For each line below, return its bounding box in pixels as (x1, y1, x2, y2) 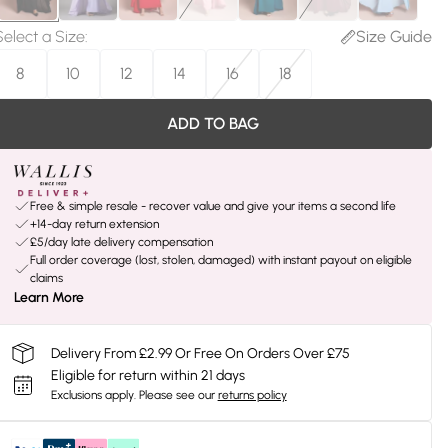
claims (29, 271, 63, 285)
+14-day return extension (29, 217, 159, 231)
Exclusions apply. (50, 388, 136, 402)
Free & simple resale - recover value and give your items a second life (29, 199, 396, 213)
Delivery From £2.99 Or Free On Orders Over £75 (50, 344, 350, 362)
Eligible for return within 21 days (50, 367, 245, 384)
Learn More (13, 289, 84, 306)
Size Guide (355, 27, 432, 46)
